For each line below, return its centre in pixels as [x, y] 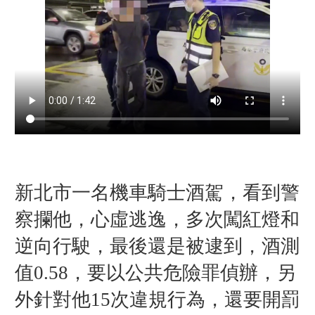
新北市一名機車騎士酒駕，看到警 [157, 192]
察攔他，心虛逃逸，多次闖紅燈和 [157, 219]
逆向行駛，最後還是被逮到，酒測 [157, 246]
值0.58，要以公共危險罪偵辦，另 [155, 272]
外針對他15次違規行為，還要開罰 [157, 299]
